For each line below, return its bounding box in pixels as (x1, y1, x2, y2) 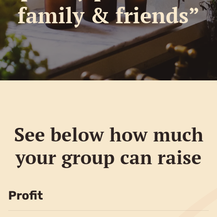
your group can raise (15, 144, 201, 170)
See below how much (14, 121, 203, 147)
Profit (8, 188, 43, 202)
